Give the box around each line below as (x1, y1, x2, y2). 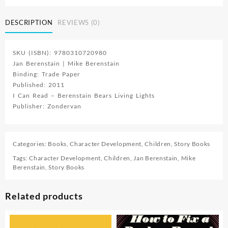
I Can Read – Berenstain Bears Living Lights (13, 92, 155, 100)
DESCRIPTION (5, 18, 53, 26)
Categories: (13, 140, 48, 148)
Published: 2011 (13, 81, 65, 89)
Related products (5, 190, 83, 202)
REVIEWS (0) (58, 18, 100, 26)
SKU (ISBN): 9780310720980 (13, 49, 107, 57)
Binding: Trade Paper (13, 70, 80, 78)
